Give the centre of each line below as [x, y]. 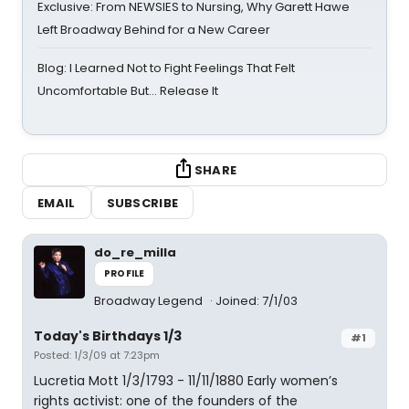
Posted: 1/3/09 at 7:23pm [97, 355]
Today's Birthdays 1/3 [108, 336]
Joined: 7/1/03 [257, 301]
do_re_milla [135, 252]
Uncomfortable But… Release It [128, 91]
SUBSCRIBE [142, 203]
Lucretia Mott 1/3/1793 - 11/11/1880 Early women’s [186, 381]
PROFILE [125, 273]
